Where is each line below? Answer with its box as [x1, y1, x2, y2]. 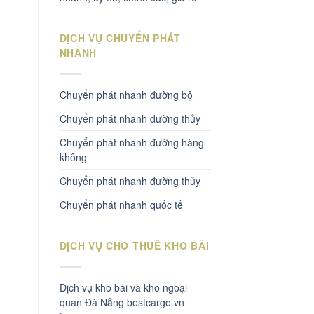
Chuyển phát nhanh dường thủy [59, 111, 200, 125]
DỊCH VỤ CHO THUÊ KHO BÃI [59, 238, 210, 252]
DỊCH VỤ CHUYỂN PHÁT [59, 31, 181, 46]
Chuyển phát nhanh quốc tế [59, 197, 183, 212]
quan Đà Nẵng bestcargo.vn [59, 294, 184, 309]
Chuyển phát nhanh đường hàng [59, 135, 204, 149]
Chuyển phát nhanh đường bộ [59, 87, 193, 102]
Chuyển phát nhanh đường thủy [59, 173, 200, 188]
